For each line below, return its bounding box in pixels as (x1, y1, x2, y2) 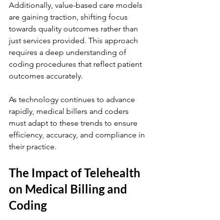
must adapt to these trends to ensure (9, 118, 139, 128)
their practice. (9, 142, 56, 151)
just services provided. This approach (9, 36, 140, 45)
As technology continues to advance (9, 95, 137, 104)
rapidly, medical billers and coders (9, 107, 131, 116)
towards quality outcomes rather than (9, 24, 140, 33)
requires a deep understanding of (9, 48, 128, 57)
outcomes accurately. (9, 71, 83, 81)
